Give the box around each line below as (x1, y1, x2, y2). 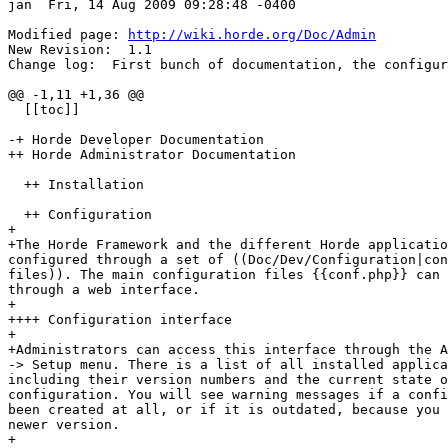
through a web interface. (8, 282, 200, 298)
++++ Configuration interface (8, 312, 232, 328)
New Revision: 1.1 (8, 42, 152, 58)
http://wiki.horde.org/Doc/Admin (128, 27, 376, 43)
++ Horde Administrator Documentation (8, 147, 296, 163)
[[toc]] (8, 102, 80, 118)
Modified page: (8, 27, 128, 43)
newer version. (8, 417, 120, 433)
